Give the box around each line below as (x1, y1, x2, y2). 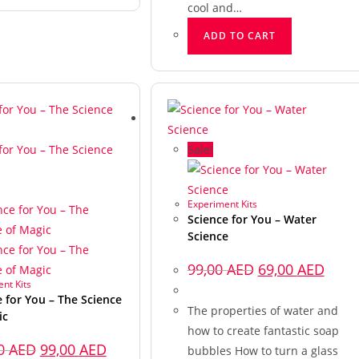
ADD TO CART (203, 28, 276, 42)
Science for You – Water (187, 211, 317, 227)
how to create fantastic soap (187, 322, 339, 338)
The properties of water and (187, 302, 338, 318)
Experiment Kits (187, 196, 257, 211)
